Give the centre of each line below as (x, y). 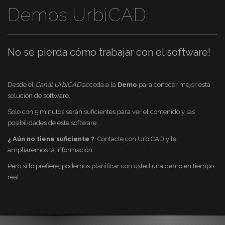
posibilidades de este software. (53, 123)
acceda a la (99, 85)
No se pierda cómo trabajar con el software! (109, 52)
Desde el (21, 85)
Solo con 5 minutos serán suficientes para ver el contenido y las (101, 112)
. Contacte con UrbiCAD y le (135, 139)
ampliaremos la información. (51, 150)
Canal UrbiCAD (58, 85)
